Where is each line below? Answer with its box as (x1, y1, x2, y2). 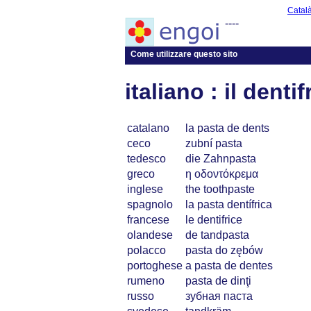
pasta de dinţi (185, 274, 251, 287)
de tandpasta (185, 228, 249, 241)
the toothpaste (185, 183, 255, 195)
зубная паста (185, 289, 253, 302)
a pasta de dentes (185, 259, 273, 271)
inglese (127, 183, 163, 195)
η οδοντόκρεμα (185, 167, 258, 180)
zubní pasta (185, 137, 242, 149)
